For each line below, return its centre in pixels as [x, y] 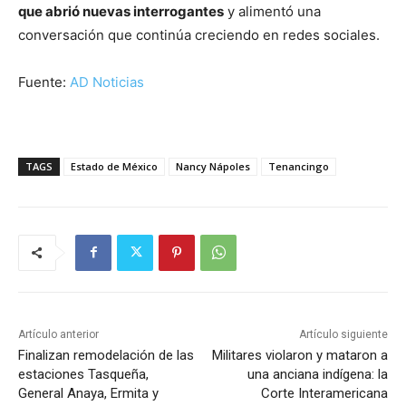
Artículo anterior [58, 334]
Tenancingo [299, 166]
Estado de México [114, 166]
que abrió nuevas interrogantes [121, 11]
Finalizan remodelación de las [106, 355]
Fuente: [44, 82]
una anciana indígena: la [317, 374]
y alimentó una [272, 11]
